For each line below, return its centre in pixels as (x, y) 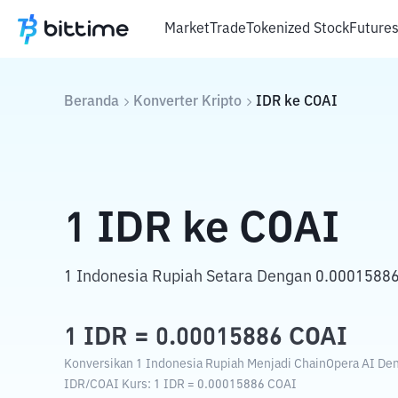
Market (187, 29)
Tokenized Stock (298, 29)
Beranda (92, 102)
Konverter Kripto (187, 102)
